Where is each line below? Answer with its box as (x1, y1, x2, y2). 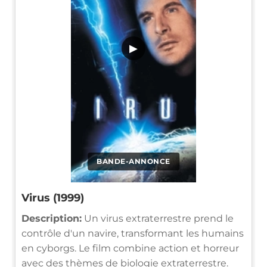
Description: (21, 212, 82, 224)
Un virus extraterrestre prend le (82, 212, 234, 224)
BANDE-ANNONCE (97, 156, 170, 166)
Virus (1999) (21, 191, 84, 204)
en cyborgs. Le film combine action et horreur (21, 242, 239, 254)
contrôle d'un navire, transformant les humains (21, 227, 244, 239)
